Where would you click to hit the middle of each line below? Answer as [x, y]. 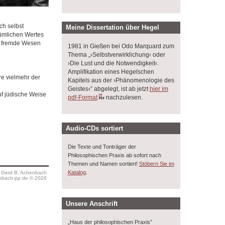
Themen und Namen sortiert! [103, 164]
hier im [159, 89]
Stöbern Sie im [156, 164]
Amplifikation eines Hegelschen [111, 72]
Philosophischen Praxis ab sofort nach [114, 155]
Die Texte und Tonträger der [102, 147]
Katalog [77, 173]
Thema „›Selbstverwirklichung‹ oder [116, 54]
